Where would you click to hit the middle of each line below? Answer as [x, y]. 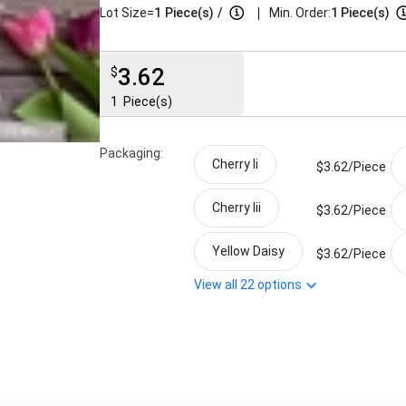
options [280, 284]
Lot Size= [126, 13]
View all [217, 284]
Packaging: [131, 153]
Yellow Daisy [249, 251]
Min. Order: [300, 13]
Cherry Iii [237, 207]
